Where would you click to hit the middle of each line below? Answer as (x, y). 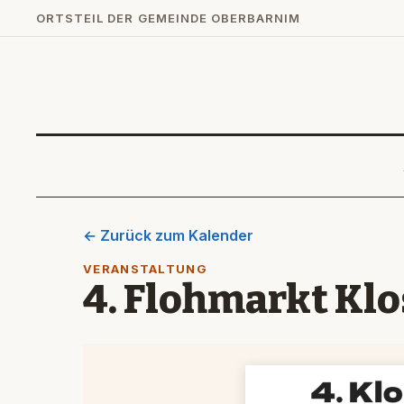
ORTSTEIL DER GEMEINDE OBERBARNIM (169, 18)
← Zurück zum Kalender (168, 235)
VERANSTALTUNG (145, 269)
